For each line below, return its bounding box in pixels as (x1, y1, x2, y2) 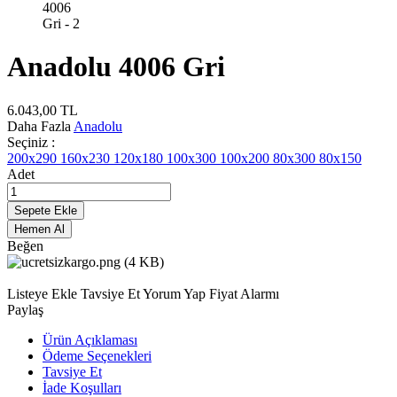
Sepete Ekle (14, 203, 77, 217)
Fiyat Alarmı (209, 285, 279, 301)
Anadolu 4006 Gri (7, 51, 225, 83)
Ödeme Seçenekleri (43, 347, 152, 363)
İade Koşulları (43, 379, 121, 395)
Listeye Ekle (7, 285, 81, 301)
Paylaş (7, 301, 43, 317)
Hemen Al (14, 222, 65, 236)
